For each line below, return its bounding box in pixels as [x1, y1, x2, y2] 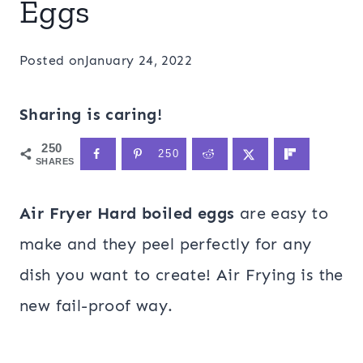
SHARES [36, 156, 75, 166]
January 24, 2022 [84, 53, 193, 68]
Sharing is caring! [19, 105, 163, 124]
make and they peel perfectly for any [19, 234, 312, 254]
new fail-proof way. [19, 296, 173, 315]
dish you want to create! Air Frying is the [19, 265, 344, 284]
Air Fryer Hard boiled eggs [19, 203, 235, 223]
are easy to [234, 203, 329, 223]
